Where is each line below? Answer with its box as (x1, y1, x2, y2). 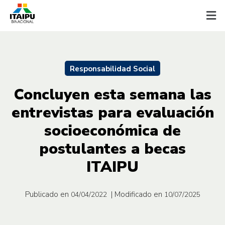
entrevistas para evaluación (11, 102, 214, 123)
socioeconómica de (44, 120, 181, 141)
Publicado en (25, 189, 69, 199)
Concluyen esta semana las (14, 84, 211, 105)
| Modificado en (110, 189, 162, 199)
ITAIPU (86, 156, 139, 177)
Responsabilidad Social (70, 63, 155, 74)
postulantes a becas (39, 138, 186, 159)
